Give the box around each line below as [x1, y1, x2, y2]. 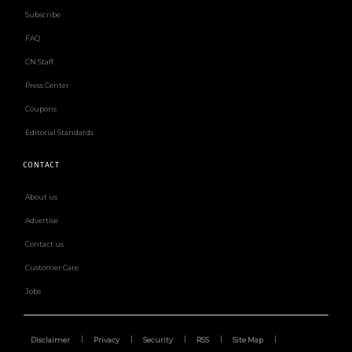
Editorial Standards [25, 128, 93, 137]
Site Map [233, 335, 263, 345]
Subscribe [25, 10, 60, 20]
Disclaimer [31, 335, 70, 345]
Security [143, 335, 173, 345]
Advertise [25, 216, 58, 225]
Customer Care [25, 263, 79, 273]
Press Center [25, 81, 69, 90]
